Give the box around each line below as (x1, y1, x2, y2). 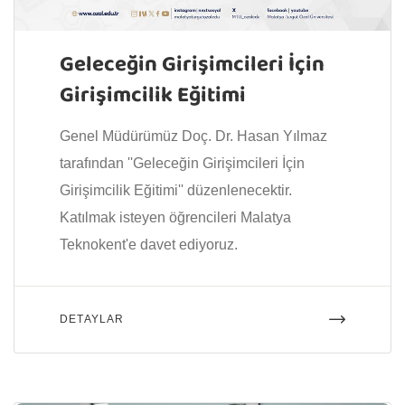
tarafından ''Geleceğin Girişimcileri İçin (60, 155, 305, 171)
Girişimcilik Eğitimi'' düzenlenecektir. (60, 182, 292, 198)
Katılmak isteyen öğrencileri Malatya (60, 209, 291, 225)
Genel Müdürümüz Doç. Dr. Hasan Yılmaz (60, 127, 327, 144)
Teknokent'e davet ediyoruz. (60, 236, 238, 252)
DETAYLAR (60, 312, 125, 325)
